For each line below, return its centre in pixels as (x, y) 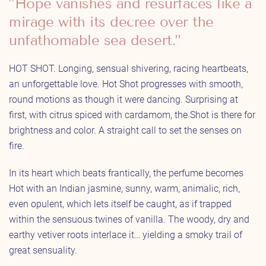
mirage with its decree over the (111, 21)
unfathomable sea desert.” (95, 40)
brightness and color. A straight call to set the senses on (125, 130)
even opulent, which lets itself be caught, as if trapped (120, 204)
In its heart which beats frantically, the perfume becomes (126, 173)
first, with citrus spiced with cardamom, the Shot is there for (132, 115)
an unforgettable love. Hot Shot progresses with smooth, (126, 84)
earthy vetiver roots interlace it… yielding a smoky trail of (126, 235)
